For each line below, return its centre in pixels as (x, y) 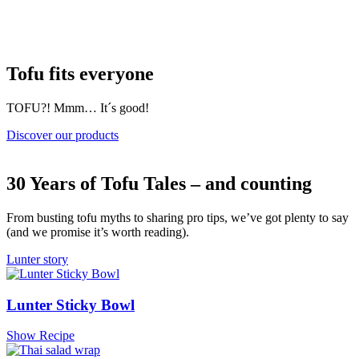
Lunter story (37, 259)
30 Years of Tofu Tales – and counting (161, 183)
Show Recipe (40, 336)
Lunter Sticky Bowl (71, 305)
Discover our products (63, 135)
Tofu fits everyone (80, 74)
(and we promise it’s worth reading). (98, 232)
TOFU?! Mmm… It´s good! (78, 108)
